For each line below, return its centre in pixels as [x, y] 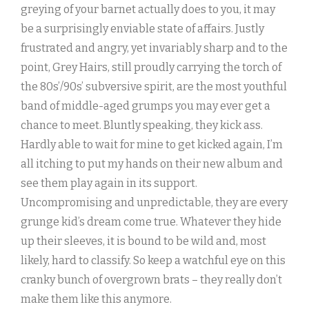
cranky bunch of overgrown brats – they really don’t [151, 280]
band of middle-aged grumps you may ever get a [146, 106]
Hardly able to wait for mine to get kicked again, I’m [152, 145]
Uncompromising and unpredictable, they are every [154, 203]
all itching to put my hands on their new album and [152, 164]
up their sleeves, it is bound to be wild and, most [143, 241]
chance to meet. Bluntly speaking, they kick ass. [142, 126]
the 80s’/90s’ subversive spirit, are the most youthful [154, 87]
